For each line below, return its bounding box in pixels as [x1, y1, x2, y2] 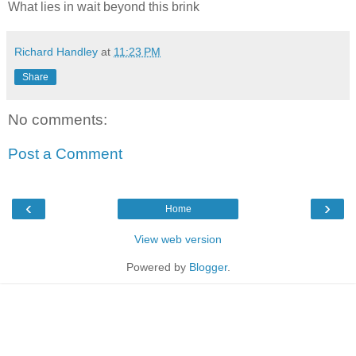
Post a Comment [8, 145, 122, 163]
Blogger [188, 260, 227, 273]
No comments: [8, 110, 107, 128]
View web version [134, 232, 222, 246]
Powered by [126, 260, 189, 273]
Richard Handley [14, 44, 98, 58]
